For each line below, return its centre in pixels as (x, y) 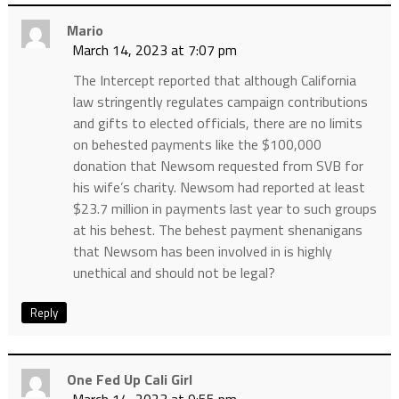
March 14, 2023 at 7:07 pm (154, 50)
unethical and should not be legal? (174, 273)
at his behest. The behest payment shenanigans (217, 230)
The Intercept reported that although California (214, 81)
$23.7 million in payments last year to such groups (224, 209)
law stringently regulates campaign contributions (220, 102)
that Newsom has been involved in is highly (202, 252)
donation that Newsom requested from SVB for (218, 166)
